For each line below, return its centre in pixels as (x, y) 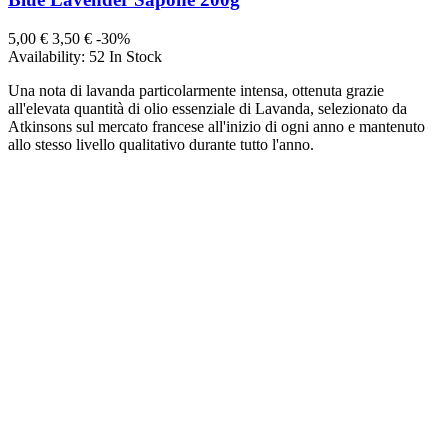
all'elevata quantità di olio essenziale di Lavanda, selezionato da (207, 109)
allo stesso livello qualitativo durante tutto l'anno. (161, 145)
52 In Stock (125, 57)
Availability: (48, 57)
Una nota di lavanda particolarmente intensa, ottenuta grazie (196, 91)
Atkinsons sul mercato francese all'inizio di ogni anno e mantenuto (216, 127)
